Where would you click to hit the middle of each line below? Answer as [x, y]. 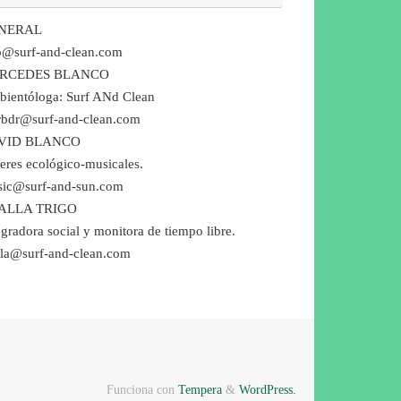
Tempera [200, 390]
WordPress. [268, 390]
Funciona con [142, 390]
